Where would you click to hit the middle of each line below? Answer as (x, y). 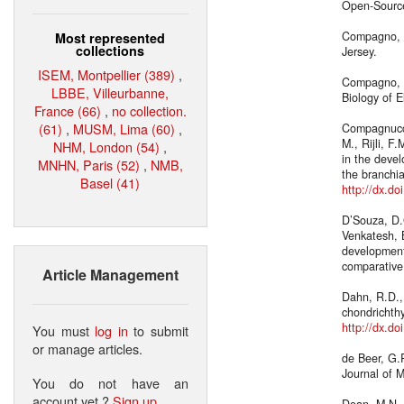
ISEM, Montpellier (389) (107, 74)
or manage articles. (87, 348)
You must (64, 330)
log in (111, 330)
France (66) (68, 110)
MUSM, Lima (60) (124, 128)
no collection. (149, 110)
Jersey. (359, 51)
